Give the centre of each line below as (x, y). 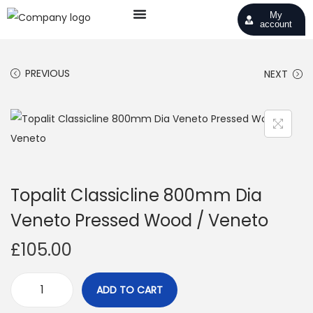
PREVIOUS (48, 73)
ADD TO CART (130, 290)
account (276, 24)
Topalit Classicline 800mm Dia (136, 195)
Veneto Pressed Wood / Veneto (139, 220)
